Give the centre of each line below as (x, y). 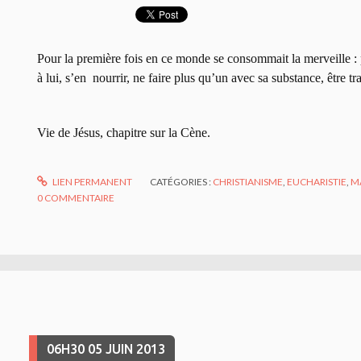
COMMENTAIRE (79, 197)
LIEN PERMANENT (92, 181)
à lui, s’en (62, 77)
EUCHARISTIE (317, 181)
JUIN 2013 (135, 349)
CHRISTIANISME (248, 181)
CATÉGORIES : (182, 181)
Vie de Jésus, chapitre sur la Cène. (124, 132)
